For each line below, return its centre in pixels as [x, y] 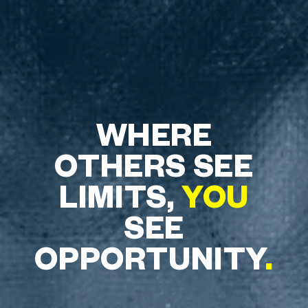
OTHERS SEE [154, 164]
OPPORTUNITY [150, 256]
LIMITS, [120, 195]
